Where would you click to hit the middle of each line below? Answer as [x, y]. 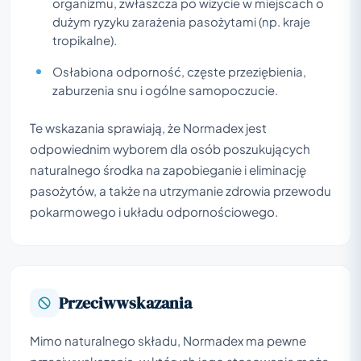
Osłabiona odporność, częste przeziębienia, [179, 71]
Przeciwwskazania [125, 303]
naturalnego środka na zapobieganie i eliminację [168, 169]
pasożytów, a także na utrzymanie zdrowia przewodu [180, 190]
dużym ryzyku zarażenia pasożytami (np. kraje [181, 21]
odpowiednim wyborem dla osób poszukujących [170, 148]
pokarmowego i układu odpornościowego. [154, 211]
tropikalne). [85, 40]
